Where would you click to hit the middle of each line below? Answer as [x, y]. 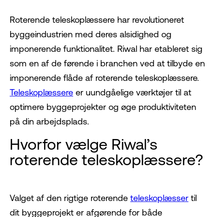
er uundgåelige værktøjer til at [132, 93]
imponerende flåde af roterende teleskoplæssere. [104, 78]
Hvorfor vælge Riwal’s [84, 144]
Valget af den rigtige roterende [70, 198]
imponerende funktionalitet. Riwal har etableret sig [106, 49]
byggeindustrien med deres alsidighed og [91, 34]
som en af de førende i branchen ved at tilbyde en [107, 63]
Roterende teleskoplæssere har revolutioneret [97, 20]
